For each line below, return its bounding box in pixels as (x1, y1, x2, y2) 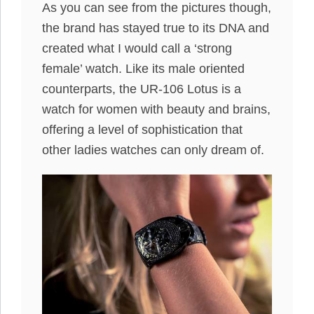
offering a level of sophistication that (42, 123, 243, 137)
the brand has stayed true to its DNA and (42, 21, 269, 35)
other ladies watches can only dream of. (42, 143, 264, 157)
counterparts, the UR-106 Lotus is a (42, 82, 241, 96)
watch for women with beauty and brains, (42, 102, 271, 116)
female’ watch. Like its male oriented (42, 62, 245, 76)
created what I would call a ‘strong (42, 41, 232, 55)
